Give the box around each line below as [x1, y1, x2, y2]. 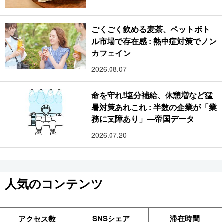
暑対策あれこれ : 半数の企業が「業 [91, 101, 217, 113]
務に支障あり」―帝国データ [91, 113, 195, 125]
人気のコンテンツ [5, 175, 103, 192]
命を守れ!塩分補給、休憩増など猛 [91, 89, 213, 101]
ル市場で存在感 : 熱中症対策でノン [91, 35, 217, 47]
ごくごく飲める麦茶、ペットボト [91, 23, 211, 35]
